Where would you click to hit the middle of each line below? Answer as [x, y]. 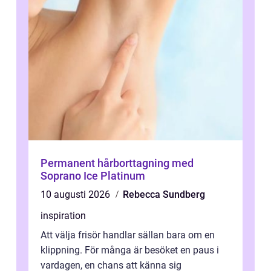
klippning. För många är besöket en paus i [130, 250]
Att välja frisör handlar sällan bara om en [128, 235]
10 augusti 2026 [77, 195]
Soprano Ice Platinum [93, 176]
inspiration [63, 216]
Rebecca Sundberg [164, 195]
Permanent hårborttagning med [117, 163]
